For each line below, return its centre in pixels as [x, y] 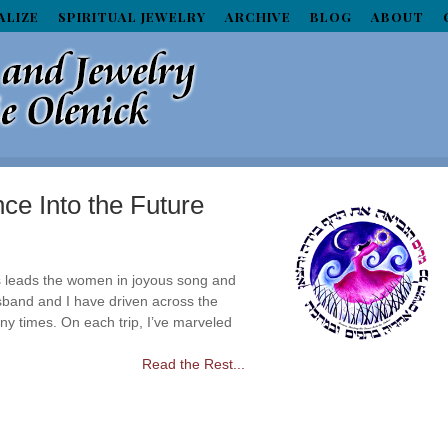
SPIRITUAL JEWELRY [132, 16]
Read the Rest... [194, 364]
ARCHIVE [258, 16]
